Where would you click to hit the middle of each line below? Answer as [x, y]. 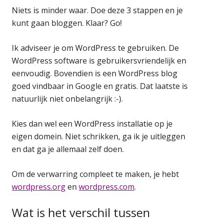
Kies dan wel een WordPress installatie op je [92, 123]
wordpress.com [107, 186]
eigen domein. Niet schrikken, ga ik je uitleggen [99, 136]
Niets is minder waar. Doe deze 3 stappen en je [98, 10]
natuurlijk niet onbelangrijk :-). [67, 99]
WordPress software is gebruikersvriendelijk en [99, 60]
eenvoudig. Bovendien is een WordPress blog [95, 73]
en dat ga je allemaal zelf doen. [68, 149]
